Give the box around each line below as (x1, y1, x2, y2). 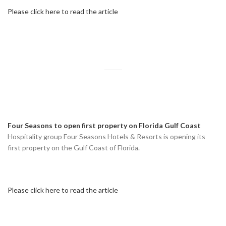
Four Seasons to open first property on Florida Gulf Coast (8, 121, 201, 130)
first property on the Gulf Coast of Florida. (8, 143, 140, 152)
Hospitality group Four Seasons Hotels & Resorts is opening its (8, 132, 205, 141)
